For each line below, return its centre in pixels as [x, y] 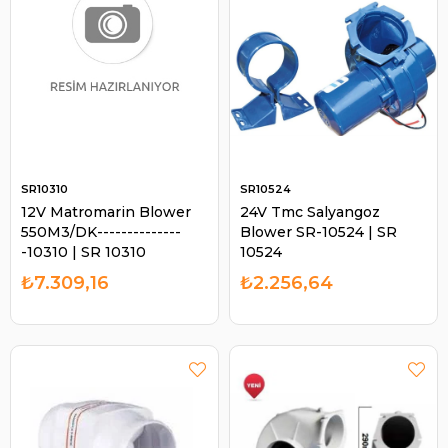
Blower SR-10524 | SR [318, 231]
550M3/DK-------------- [101, 231]
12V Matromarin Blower [106, 211]
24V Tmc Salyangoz [310, 211]
